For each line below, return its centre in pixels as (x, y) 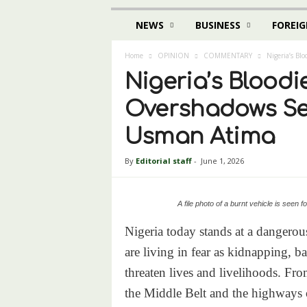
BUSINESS (218, 25)
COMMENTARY (228, 56)
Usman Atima (200, 137)
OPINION (173, 56)
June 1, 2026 (222, 161)
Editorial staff (163, 161)
